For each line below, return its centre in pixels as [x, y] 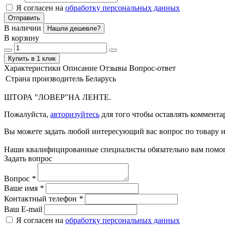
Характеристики [32, 68]
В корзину [22, 38]
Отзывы [113, 68]
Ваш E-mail [23, 209]
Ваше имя [22, 188]
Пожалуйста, [27, 114]
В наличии [24, 28]
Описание [80, 68]
